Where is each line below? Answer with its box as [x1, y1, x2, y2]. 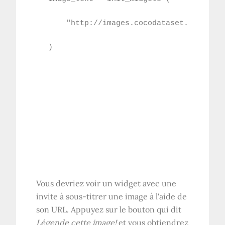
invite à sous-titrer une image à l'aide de [36, 191, 187, 201]
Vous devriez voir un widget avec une [36, 178, 177, 188]
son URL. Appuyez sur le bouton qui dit [36, 204, 182, 214]
